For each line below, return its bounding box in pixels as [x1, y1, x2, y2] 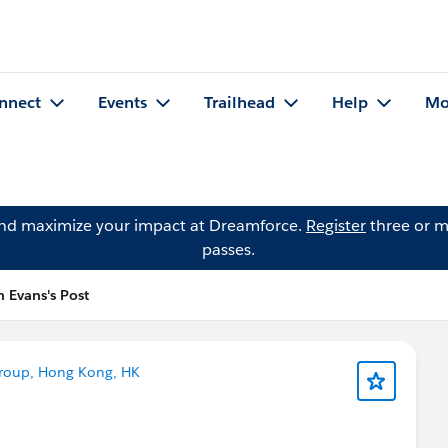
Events [98, 92, 147, 114]
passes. [201, 239, 255, 260]
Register [306, 215, 366, 236]
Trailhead [204, 92, 275, 114]
